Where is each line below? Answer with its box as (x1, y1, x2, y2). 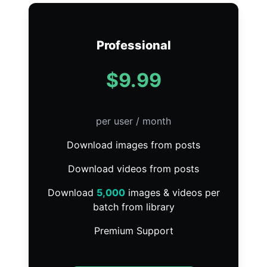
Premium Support (94, 225, 173, 237)
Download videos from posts (68, 163, 199, 175)
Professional (96, 38, 171, 52)
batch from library (92, 201, 175, 213)
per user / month (96, 115, 171, 127)
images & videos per (125, 187, 220, 198)
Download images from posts (67, 139, 200, 151)
